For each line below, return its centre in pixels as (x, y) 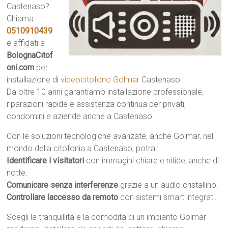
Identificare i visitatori (46, 161)
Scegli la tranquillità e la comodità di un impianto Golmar (107, 217)
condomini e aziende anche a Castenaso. (81, 116)
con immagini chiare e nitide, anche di (152, 161)
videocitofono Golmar (100, 80)
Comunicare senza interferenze (63, 185)
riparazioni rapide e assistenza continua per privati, (96, 104)
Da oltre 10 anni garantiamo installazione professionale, (105, 92)
